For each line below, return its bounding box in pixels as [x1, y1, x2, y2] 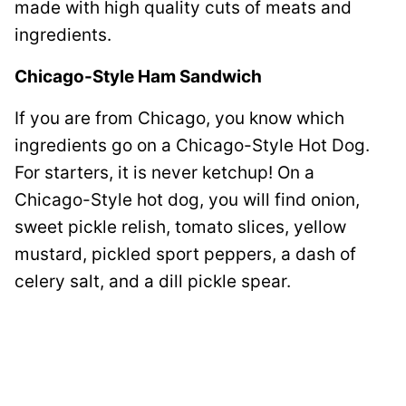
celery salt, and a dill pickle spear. [14, 271, 291, 292]
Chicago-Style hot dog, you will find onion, [14, 189, 360, 210]
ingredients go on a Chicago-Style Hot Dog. [14, 135, 370, 156]
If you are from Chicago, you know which [14, 108, 344, 129]
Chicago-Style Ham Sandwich [14, 66, 262, 87]
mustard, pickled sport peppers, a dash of [14, 244, 356, 265]
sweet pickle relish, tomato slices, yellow [14, 217, 346, 237]
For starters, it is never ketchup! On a [14, 162, 314, 183]
